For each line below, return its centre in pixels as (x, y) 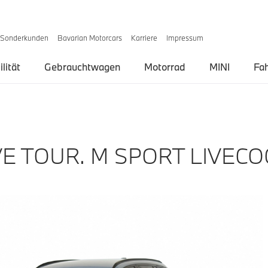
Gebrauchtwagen (82, 67)
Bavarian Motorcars (90, 38)
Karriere (144, 38)
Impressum (185, 38)
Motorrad (165, 67)
